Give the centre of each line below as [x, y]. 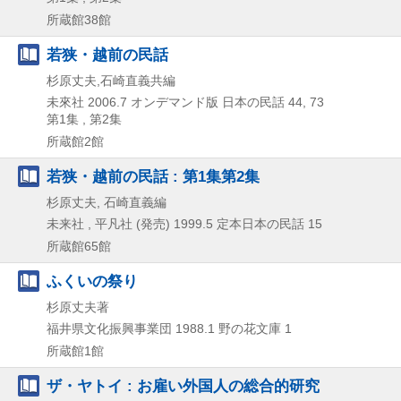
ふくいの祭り [92, 281]
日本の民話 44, [264, 102]
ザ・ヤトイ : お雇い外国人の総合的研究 [183, 385]
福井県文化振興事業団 [109, 328]
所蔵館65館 [79, 246]
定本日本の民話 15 [269, 223]
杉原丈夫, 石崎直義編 [107, 202]
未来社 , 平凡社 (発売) [108, 223]
